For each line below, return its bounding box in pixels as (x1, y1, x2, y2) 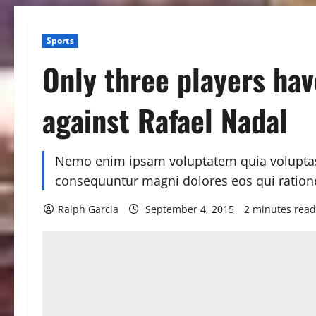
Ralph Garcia (57, 202, 119, 216)
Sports (47, 35, 74, 47)
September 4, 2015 (142, 202, 237, 216)
